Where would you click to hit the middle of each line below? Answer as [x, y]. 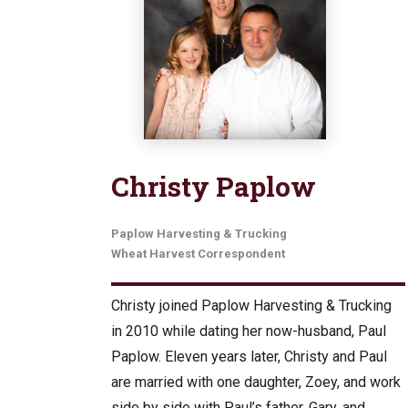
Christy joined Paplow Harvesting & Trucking [251, 306]
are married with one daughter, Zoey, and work [256, 382]
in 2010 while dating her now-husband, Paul [249, 331]
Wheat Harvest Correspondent [198, 254]
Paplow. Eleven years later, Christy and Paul [249, 357]
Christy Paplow [214, 187]
